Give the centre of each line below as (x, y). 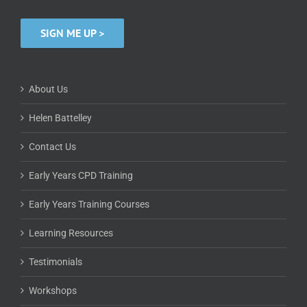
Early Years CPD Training (81, 175)
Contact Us (52, 147)
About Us (48, 89)
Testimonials (56, 262)
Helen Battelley (60, 118)
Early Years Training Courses (89, 204)
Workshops (53, 291)
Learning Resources (71, 233)
